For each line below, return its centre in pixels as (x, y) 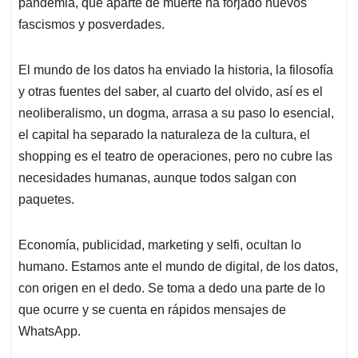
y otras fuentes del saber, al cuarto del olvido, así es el (171, 92)
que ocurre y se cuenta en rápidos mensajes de (152, 310)
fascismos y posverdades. (91, 25)
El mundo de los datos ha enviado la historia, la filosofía (176, 70)
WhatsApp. (50, 332)
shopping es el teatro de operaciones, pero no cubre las (175, 157)
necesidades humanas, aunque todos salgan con (157, 178)
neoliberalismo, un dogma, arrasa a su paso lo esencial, (176, 113)
